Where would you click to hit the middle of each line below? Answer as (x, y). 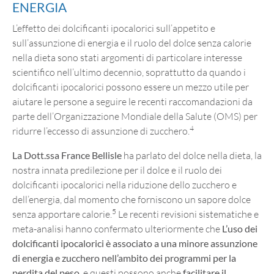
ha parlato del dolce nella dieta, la (192, 155)
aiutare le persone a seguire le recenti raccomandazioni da (132, 101)
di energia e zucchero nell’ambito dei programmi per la (124, 257)
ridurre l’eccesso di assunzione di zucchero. (101, 131)
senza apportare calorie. (62, 214)
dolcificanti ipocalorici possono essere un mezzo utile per (131, 87)
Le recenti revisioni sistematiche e (187, 214)
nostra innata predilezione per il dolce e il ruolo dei (117, 170)
